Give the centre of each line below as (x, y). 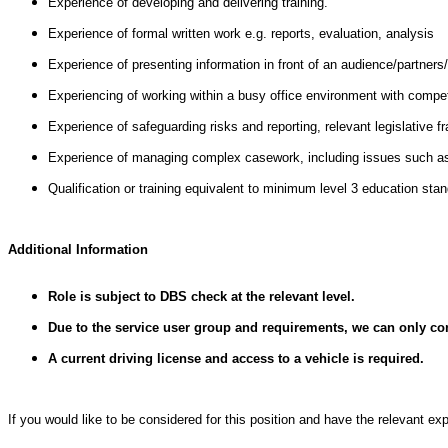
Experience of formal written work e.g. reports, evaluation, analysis (241, 33)
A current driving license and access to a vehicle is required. (236, 358)
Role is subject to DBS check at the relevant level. (201, 296)
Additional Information (78, 249)
